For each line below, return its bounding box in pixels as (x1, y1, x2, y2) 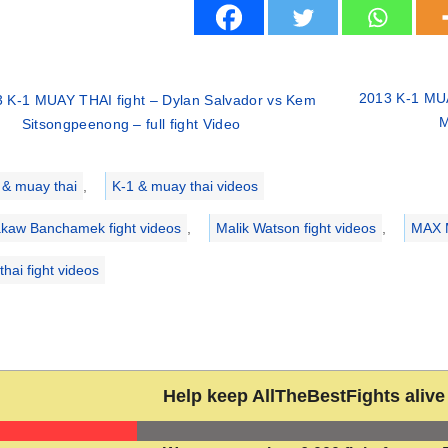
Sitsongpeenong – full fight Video (21, 116, 241, 133)
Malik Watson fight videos (215, 220, 376, 237)
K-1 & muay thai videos (111, 178, 258, 195)
